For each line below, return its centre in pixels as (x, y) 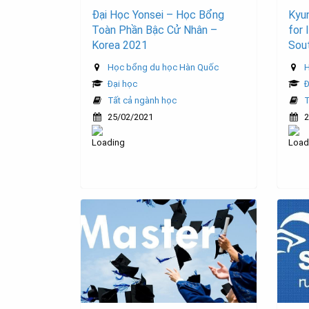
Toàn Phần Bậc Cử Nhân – (154, 30)
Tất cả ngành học (142, 101)
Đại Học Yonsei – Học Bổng (158, 15)
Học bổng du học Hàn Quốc (163, 68)
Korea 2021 (120, 46)
